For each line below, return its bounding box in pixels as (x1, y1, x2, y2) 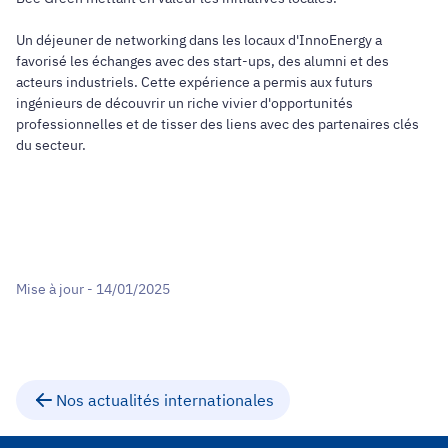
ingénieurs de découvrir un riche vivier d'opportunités (16, 93, 353, 112)
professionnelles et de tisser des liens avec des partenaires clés (16, 114, 419, 133)
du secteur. (16, 135, 86, 154)
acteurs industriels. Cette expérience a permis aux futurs (16, 72, 373, 91)
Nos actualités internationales (56, 390, 274, 411)
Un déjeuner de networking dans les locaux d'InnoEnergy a (16, 30, 382, 49)
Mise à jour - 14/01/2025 (16, 280, 170, 299)
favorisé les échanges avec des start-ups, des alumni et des (16, 51, 389, 70)
